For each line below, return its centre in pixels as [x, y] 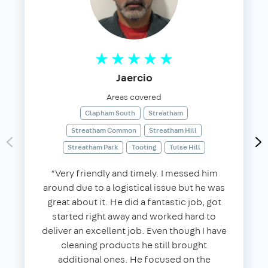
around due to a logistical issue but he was [134, 187]
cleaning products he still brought [134, 245]
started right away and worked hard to [134, 216]
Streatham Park [93, 147]
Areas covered [134, 97]
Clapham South [110, 113]
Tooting [144, 147]
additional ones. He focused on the [134, 259]
